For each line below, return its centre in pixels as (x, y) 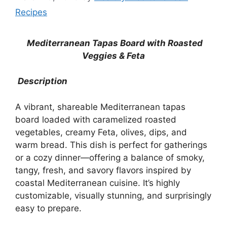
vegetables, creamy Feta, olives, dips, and (101, 132)
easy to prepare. (48, 208)
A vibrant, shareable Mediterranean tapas (100, 107)
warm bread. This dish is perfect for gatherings (111, 145)
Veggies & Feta (113, 55)
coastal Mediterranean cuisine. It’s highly (98, 183)
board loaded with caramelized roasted (96, 119)
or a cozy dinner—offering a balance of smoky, (110, 157)
